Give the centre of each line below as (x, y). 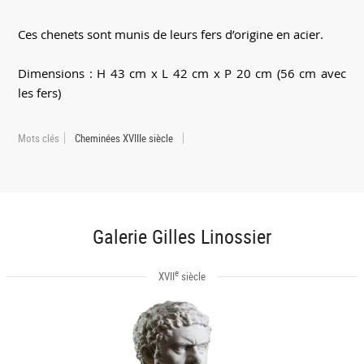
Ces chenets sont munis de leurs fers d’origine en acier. (171, 35)
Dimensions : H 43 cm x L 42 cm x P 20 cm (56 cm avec (182, 74)
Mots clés (39, 139)
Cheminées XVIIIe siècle (124, 139)
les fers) (40, 93)
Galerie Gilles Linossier (182, 236)
